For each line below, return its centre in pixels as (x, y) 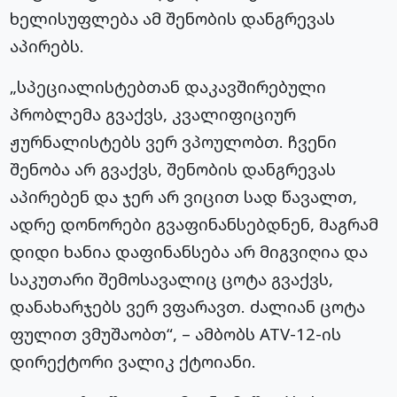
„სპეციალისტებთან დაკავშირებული (168, 87)
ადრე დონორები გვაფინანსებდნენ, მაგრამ (195, 224)
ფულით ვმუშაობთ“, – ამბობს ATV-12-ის (176, 334)
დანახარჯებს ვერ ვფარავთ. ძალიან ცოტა (188, 307)
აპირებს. (47, 46)
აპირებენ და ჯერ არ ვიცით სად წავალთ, (184, 197)
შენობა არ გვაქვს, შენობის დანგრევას (173, 169)
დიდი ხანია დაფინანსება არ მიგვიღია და (189, 252)
